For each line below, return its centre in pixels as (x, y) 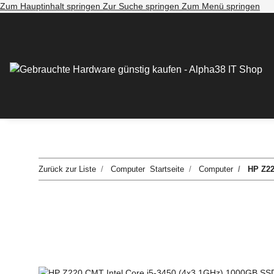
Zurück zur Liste (67, 169)
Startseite (167, 169)
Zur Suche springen (142, 6)
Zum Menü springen (221, 6)
